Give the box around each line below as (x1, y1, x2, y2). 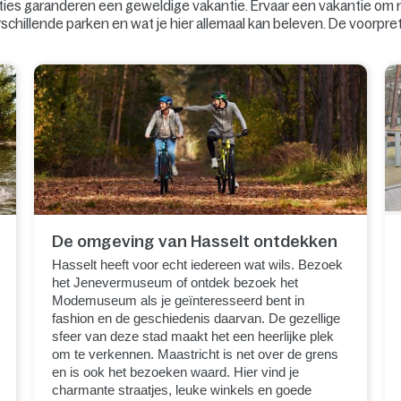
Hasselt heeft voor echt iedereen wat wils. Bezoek (52, 256, 344, 272)
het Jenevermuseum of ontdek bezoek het (52, 274, 299, 290)
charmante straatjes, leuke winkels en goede (52, 381, 312, 397)
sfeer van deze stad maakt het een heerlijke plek (52, 328, 335, 344)
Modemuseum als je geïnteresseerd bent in (52, 292, 305, 308)
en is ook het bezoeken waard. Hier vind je (52, 363, 300, 380)
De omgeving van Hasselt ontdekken (52, 232, 338, 251)
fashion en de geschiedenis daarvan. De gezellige (52, 310, 341, 326)
